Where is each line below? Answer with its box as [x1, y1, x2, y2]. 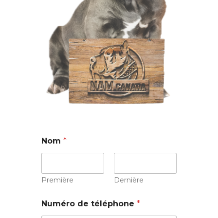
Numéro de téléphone [41, 199, 137, 209]
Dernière [114, 176, 144, 185]
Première [41, 176, 73, 185]
